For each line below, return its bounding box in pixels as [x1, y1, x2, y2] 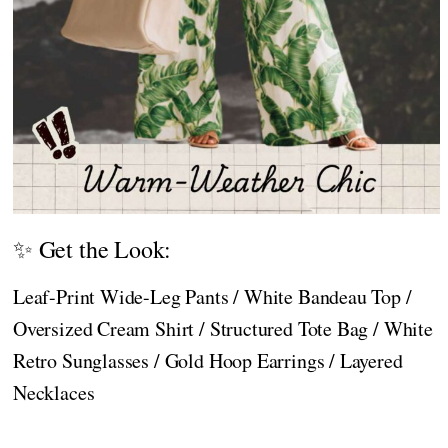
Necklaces [13, 379, 95, 407]
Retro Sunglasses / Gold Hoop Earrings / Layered [13, 347, 403, 375]
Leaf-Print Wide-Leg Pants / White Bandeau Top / [13, 283, 412, 311]
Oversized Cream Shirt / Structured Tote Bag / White [13, 315, 433, 343]
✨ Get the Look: [13, 233, 172, 266]
